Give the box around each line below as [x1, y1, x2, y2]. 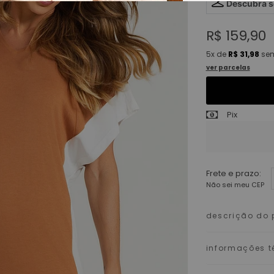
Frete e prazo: [206, 168, 261, 179]
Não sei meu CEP [206, 180, 264, 190]
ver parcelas [206, 63, 250, 72]
